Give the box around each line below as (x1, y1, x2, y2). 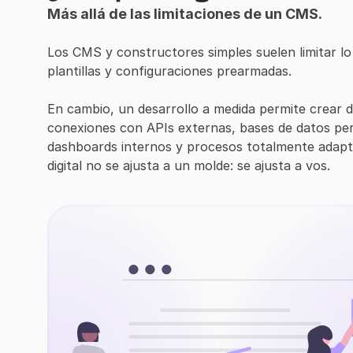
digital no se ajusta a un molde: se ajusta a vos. (47, 158, 330, 173)
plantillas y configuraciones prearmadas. (47, 63, 292, 79)
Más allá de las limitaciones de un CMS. (47, 6, 322, 22)
